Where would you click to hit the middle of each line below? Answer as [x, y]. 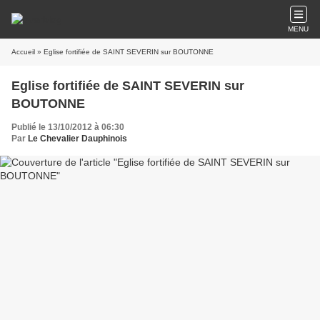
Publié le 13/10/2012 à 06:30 [68, 127]
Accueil [23, 52]
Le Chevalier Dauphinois [77, 139]
